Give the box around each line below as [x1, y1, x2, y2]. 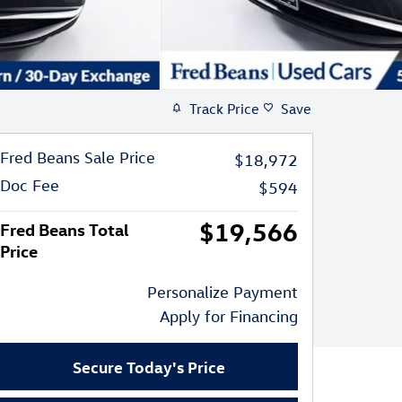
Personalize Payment [147, 282, 298, 301]
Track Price [189, 99, 259, 118]
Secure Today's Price [73, 355, 225, 377]
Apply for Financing [160, 306, 298, 326]
